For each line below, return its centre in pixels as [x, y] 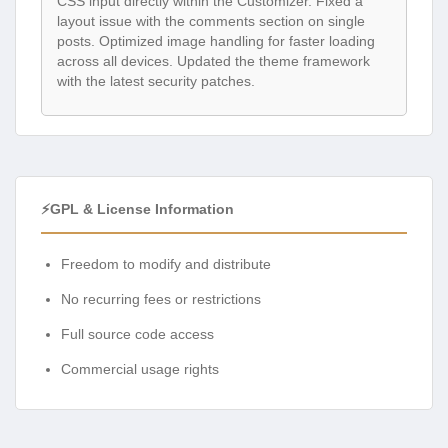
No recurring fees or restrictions [161, 298]
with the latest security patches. [156, 81]
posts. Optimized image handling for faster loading [216, 41]
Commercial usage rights [140, 368]
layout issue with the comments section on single [211, 21]
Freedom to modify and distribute [166, 263]
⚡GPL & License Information [137, 208]
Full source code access [137, 333]
